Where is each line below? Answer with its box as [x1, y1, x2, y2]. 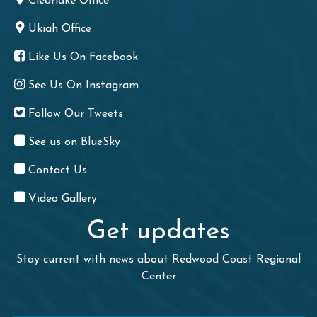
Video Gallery [28, 192, 98, 204]
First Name [10, 301, 69, 313]
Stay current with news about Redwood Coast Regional [16, 253, 301, 265]
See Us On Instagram [28, 79, 139, 91]
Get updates [87, 219, 230, 245]
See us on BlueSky [28, 136, 121, 148]
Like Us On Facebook [28, 51, 139, 63]
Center [141, 270, 176, 282]
